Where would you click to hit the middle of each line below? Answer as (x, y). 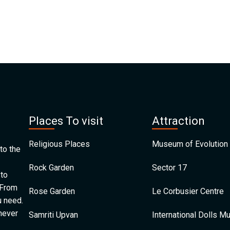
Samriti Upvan (53, 215)
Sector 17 (169, 168)
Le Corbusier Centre (188, 191)
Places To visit (66, 121)
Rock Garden (51, 168)
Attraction (178, 121)
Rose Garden (52, 191)
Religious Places (59, 144)
